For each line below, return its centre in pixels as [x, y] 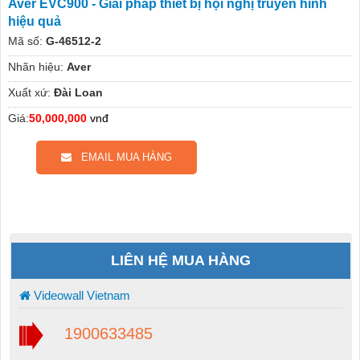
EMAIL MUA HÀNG [121, 157]
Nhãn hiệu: [35, 67]
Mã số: [25, 41]
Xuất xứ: [29, 93]
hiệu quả [34, 22]
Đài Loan [78, 93]
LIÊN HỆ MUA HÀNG [181, 261]
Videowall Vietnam [80, 296]
